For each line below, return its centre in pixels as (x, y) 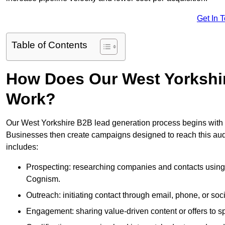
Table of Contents (49, 45)
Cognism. (43, 179)
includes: (22, 147)
